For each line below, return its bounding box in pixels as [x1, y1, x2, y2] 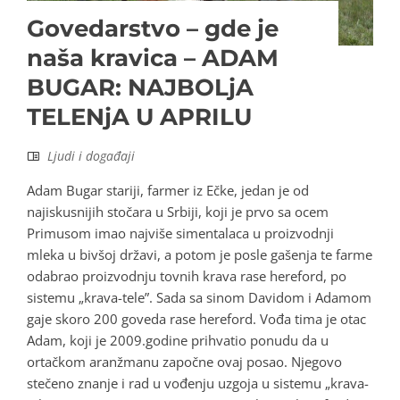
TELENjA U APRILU [27, 103, 252, 132]
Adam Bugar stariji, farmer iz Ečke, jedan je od [27, 181, 309, 200]
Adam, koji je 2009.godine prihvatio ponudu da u [27, 331, 329, 350]
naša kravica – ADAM [27, 44, 279, 73]
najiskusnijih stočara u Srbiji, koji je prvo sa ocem [27, 203, 329, 221]
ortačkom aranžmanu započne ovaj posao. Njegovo [27, 353, 342, 371]
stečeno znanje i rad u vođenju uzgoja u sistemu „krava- [27, 374, 369, 393]
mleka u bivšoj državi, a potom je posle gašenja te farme [27, 246, 372, 264]
